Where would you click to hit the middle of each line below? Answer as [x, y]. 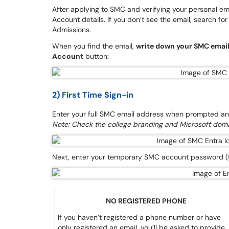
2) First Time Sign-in [93, 95]
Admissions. [72, 30]
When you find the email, [94, 46]
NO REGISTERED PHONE [146, 201]
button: [96, 56]
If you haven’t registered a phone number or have [139, 217]
